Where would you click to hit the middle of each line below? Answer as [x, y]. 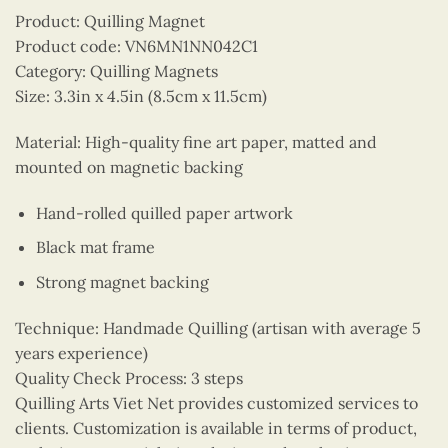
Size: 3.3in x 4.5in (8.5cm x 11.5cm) [141, 95]
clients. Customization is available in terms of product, [216, 427]
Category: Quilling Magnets [116, 70]
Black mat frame [95, 247]
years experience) [81, 352]
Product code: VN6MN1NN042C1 [136, 45]
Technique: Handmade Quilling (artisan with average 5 [218, 327]
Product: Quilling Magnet [110, 20]
